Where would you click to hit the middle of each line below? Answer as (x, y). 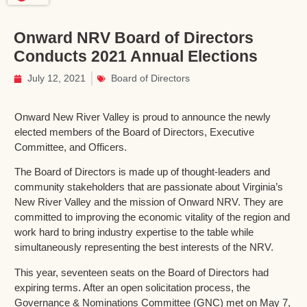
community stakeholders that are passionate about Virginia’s (149, 187)
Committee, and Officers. (71, 147)
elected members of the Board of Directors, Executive (134, 132)
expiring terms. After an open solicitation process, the (132, 287)
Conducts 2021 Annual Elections (136, 56)
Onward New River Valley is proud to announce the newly (143, 117)
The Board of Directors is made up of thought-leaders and (142, 172)
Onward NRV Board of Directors (134, 38)
